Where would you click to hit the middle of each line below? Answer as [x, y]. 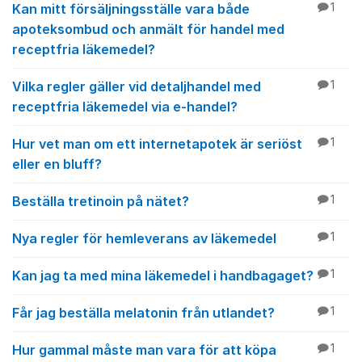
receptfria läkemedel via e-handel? [125, 107]
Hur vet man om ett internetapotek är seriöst [157, 144]
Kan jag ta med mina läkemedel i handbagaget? [163, 276]
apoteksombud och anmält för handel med [148, 29]
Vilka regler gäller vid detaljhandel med [137, 86]
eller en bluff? [57, 164]
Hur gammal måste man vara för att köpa [144, 350]
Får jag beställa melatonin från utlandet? [143, 313]
